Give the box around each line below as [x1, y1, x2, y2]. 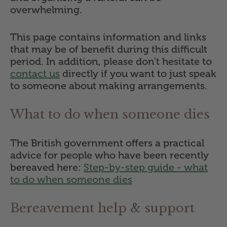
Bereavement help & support [10, 201, 195, 216]
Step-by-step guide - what [84, 161, 208, 174]
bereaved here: [10, 161, 84, 174]
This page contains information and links [10, 31, 206, 44]
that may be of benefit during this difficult [10, 43, 207, 56]
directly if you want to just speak [60, 67, 216, 80]
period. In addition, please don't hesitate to [10, 55, 212, 68]
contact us [10, 67, 60, 80]
